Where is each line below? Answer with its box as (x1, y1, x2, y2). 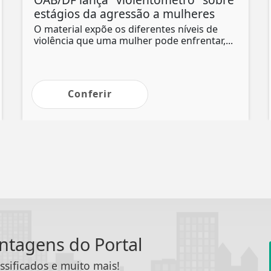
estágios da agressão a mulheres (34, 5, 215, 22)
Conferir (68, 87, 112, 100)
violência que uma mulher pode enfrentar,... (34, 33, 233, 47)
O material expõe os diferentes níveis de (34, 22, 218, 36)
